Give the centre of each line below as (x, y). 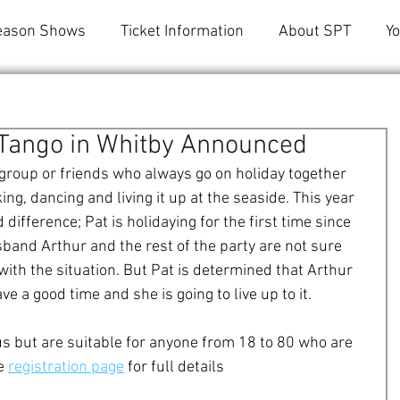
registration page (66, 367)
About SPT (314, 32)
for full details (174, 367)
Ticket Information (182, 32)
